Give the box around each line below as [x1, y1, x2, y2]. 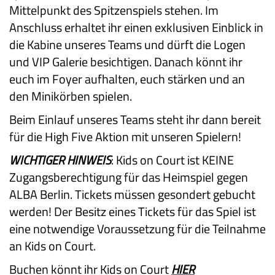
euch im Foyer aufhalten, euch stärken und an [9, 69, 245, 88]
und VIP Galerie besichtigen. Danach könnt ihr [9, 52, 242, 71]
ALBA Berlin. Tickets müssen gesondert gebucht [9, 184, 255, 204]
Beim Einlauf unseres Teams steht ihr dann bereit [9, 109, 261, 129]
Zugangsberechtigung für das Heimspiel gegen [9, 167, 248, 187]
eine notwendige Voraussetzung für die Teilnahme [9, 219, 266, 238]
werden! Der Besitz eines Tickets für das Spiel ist [9, 201, 256, 221]
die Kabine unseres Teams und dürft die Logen [9, 34, 246, 54]
